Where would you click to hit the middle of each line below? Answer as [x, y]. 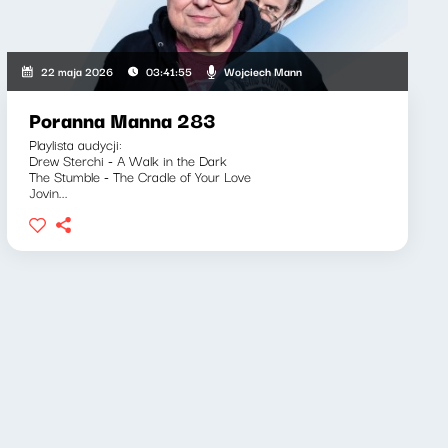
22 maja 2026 [76, 71]
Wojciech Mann [262, 70]
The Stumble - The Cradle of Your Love [139, 176]
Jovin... [48, 192]
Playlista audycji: [75, 144]
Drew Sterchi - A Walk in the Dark [127, 160]
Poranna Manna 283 [121, 119]
